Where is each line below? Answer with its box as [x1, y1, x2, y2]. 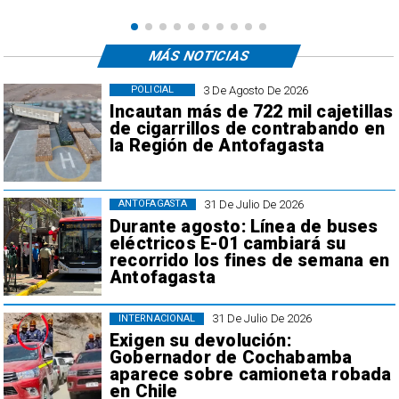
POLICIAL [131, 84, 174, 96]
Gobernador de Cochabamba [109, 347, 353, 369]
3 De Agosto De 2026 [203, 83, 309, 97]
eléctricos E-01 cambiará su [109, 232, 346, 254]
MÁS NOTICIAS [146, 47, 252, 64]
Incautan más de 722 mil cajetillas [109, 102, 394, 123]
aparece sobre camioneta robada [109, 364, 392, 386]
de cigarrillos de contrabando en [109, 118, 385, 140]
